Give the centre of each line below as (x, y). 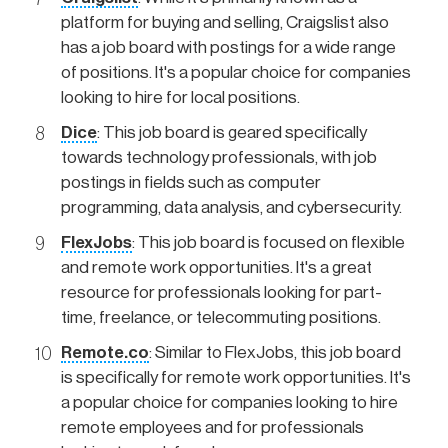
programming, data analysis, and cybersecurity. (231, 207)
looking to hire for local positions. (180, 97)
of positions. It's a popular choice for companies (236, 72)
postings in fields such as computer (191, 182)
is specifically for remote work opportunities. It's (236, 377)
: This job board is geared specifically (232, 132)
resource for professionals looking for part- (221, 292)
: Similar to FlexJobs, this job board (275, 352)
